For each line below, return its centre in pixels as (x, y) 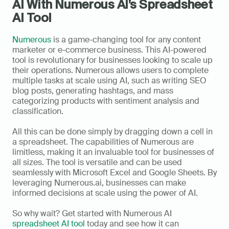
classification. (39, 111)
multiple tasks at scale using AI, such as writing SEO (109, 81)
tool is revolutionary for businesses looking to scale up (112, 60)
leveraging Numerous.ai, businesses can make (99, 183)
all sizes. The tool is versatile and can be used (97, 163)
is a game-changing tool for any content (126, 40)
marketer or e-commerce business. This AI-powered (109, 50)
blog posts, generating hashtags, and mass (93, 91)
